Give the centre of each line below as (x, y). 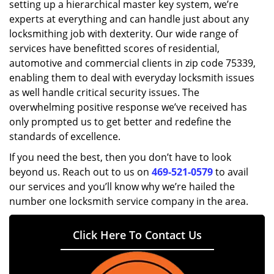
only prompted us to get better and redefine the (120, 122)
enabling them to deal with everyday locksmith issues (132, 78)
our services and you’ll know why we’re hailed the (122, 187)
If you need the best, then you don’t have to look (120, 157)
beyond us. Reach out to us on (80, 172)
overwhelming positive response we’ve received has (128, 107)
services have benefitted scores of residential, (114, 48)
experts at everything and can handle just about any (129, 19)
